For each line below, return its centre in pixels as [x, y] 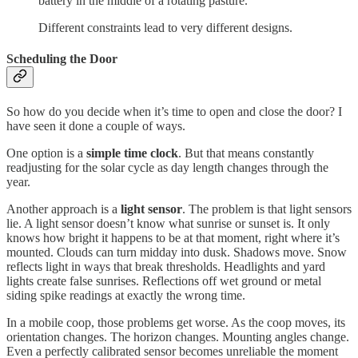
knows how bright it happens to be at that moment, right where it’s [173, 238]
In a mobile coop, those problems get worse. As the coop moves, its [176, 323]
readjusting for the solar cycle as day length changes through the [167, 168]
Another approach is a [64, 209]
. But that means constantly [246, 153]
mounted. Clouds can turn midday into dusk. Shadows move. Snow [177, 253]
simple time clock [132, 153]
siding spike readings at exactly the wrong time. [126, 296]
